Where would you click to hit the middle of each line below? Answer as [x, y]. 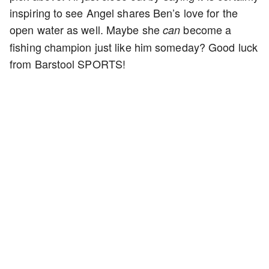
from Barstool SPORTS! [68, 63]
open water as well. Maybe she [86, 29]
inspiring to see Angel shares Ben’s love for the [124, 12]
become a [206, 29]
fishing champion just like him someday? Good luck [134, 47]
